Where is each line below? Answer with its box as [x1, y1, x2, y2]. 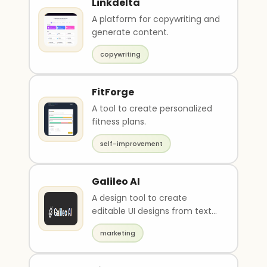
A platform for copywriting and [92, 13, 220, 25]
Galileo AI [92, 175, 140, 188]
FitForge [92, 85, 134, 99]
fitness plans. [92, 116, 146, 128]
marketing [100, 228, 135, 238]
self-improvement [100, 139, 163, 148]
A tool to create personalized [92, 103, 212, 114]
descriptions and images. [92, 218, 196, 230]
